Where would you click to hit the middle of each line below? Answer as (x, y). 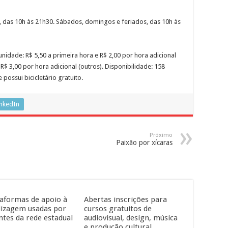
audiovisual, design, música (131, 218)
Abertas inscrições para (125, 199)
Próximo (161, 135)
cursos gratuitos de (118, 209)
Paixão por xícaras (144, 142)
